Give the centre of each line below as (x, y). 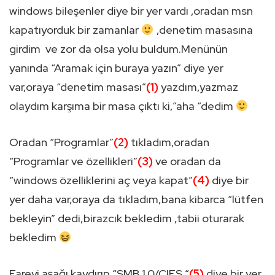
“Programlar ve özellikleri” (73, 161)
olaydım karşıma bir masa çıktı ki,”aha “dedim (122, 106)
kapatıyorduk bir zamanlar (75, 29)
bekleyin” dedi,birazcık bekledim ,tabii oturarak (127, 218)
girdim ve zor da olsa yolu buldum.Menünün (118, 48)
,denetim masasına (203, 29)
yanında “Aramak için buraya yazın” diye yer (116, 68)
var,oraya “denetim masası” (78, 87)
